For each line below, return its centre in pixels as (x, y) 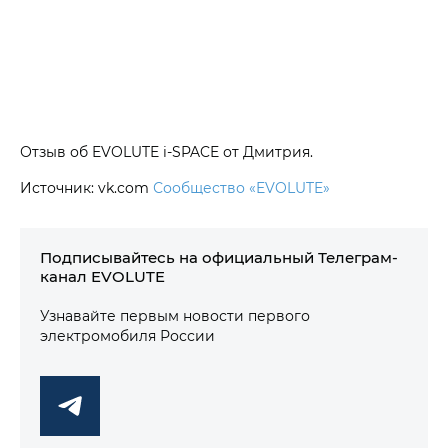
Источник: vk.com (86, 187)
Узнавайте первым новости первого (175, 315)
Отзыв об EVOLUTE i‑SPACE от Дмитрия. (166, 151)
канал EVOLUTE (102, 275)
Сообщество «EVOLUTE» (241, 187)
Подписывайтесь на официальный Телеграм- (219, 256)
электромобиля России (127, 335)
